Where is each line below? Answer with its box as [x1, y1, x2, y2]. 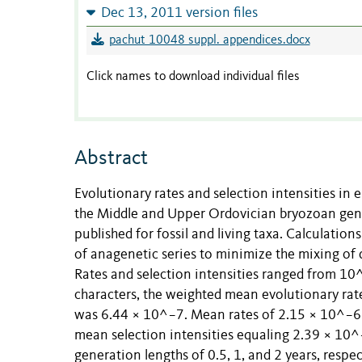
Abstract [74, 148, 148, 170]
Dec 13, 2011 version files [100, 6, 258, 21]
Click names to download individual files [86, 70, 300, 84]
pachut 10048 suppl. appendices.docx [108, 34, 310, 48]
